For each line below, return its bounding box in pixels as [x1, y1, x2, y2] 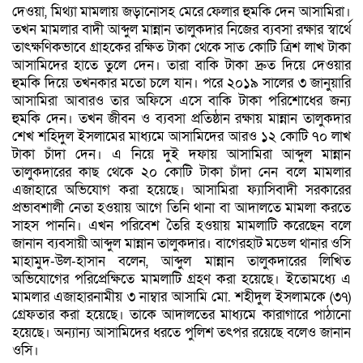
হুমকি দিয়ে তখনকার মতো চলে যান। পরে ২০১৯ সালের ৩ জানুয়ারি [12, 73, 351, 92]
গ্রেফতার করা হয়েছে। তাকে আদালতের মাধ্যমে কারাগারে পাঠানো [12, 305, 351, 324]
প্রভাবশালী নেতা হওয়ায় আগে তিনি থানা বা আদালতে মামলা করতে [12, 198, 351, 217]
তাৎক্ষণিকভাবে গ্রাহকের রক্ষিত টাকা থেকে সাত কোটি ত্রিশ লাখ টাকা [12, 37, 351, 57]
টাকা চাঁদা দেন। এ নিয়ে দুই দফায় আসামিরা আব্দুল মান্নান [12, 144, 351, 164]
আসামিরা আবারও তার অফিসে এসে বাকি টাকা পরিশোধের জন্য [12, 91, 351, 110]
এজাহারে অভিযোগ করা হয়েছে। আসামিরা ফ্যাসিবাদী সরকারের [12, 180, 351, 199]
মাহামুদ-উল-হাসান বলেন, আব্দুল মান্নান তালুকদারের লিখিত [12, 251, 351, 271]
